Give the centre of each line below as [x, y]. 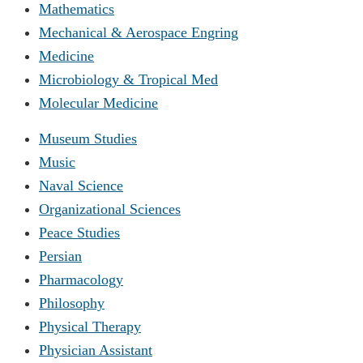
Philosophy [72, 303]
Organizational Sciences [110, 209]
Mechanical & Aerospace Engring [139, 32]
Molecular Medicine [98, 102]
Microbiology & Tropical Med [128, 79]
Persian [60, 256]
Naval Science [81, 185]
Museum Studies [88, 138]
